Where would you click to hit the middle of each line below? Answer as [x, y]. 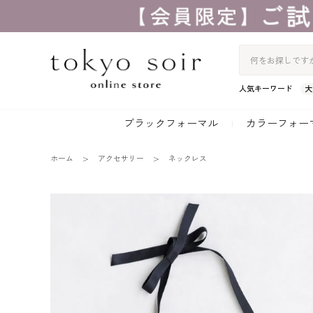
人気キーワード [265, 89]
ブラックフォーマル [171, 124]
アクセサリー [121, 159]
